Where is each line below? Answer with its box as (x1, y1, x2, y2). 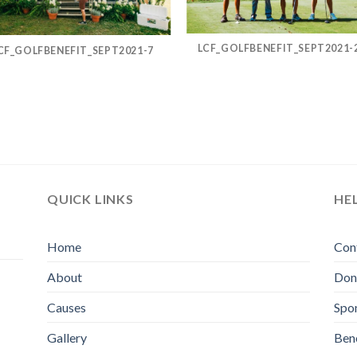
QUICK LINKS (46, 190, 134, 206)
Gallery (46, 330, 87, 346)
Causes (46, 300, 86, 316)
